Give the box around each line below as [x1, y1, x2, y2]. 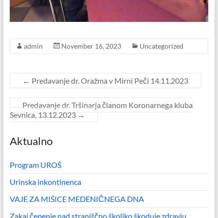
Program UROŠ [9, 160, 61, 169]
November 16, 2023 [61, 41, 121, 50]
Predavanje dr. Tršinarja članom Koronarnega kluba [22, 100, 193, 109]
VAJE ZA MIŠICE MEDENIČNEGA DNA [9, 194, 144, 203]
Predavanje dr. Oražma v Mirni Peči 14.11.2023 [30, 75, 188, 85]
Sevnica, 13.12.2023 [9, 109, 77, 119]
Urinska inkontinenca [9, 177, 81, 186]
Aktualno [9, 134, 53, 147]
